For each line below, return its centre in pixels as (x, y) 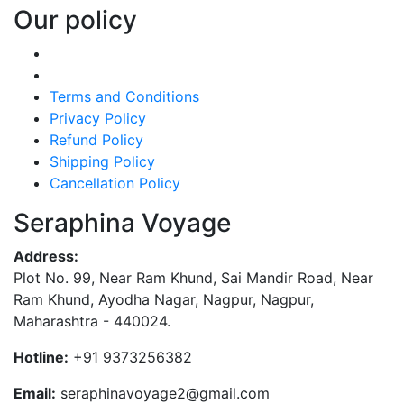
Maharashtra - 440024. (92, 321)
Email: (35, 393)
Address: (46, 256)
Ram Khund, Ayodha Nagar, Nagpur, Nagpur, (164, 299)
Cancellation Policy (115, 183)
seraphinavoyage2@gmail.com (165, 393)
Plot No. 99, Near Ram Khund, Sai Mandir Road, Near (193, 278)
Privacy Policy (98, 118)
